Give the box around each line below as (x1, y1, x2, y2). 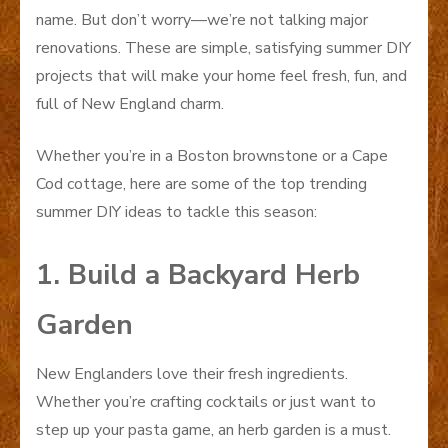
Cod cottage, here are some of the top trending (36, 172, 367, 195)
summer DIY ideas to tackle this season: (36, 200, 317, 223)
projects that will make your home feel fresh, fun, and (36, 64, 407, 87)
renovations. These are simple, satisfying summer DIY (36, 36, 411, 59)
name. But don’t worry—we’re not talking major (36, 8, 368, 31)
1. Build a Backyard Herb (36, 255, 360, 294)
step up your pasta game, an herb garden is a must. (36, 418, 391, 441)
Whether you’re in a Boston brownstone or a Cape (36, 144, 388, 167)
